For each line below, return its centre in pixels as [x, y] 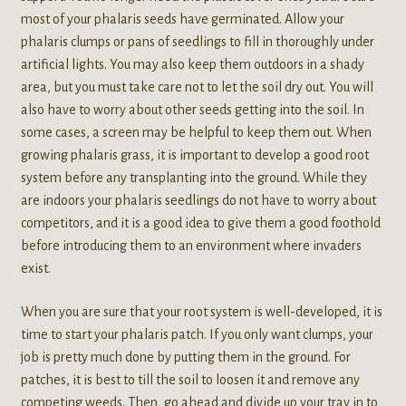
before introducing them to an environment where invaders [191, 246]
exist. [35, 269]
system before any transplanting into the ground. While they [193, 178]
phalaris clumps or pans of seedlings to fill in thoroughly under [197, 42]
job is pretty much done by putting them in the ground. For [185, 358]
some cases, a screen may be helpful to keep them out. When [196, 133]
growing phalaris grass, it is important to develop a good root [194, 155]
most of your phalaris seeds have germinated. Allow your [182, 19]
